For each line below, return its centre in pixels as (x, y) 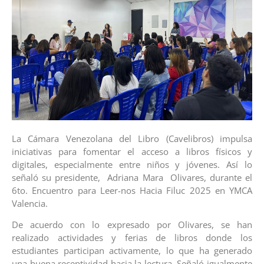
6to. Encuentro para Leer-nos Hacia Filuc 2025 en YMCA (132, 190)
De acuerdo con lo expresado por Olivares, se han (132, 225)
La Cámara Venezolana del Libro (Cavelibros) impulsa (132, 138)
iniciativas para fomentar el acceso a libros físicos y (132, 151)
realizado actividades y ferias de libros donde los (132, 238)
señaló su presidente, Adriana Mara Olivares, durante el (132, 177)
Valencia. (30, 203)
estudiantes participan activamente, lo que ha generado (132, 251)
